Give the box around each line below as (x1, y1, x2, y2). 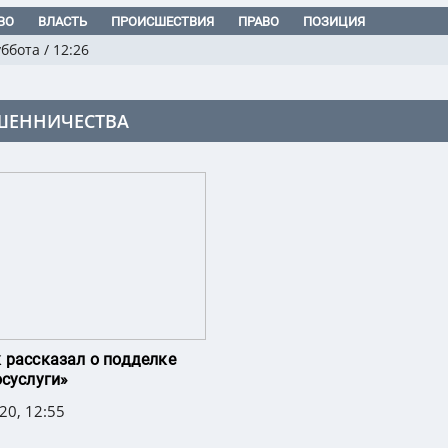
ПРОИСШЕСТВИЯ (111, 14, 214, 30)
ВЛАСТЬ (38, 14, 87, 30)
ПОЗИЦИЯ (303, 14, 365, 30)
